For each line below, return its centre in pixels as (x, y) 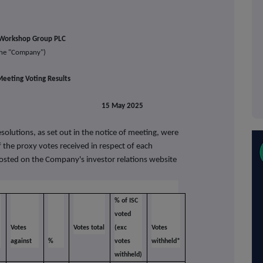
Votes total (89, 228)
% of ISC (126, 201)
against (21, 242)
